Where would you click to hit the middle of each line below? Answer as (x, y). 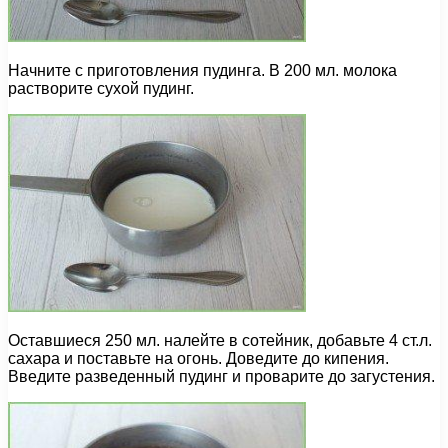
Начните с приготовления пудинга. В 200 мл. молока (202, 71)
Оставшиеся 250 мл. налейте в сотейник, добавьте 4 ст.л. (220, 341)
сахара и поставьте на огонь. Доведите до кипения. (198, 359)
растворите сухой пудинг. (101, 89)
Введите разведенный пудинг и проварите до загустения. (221, 377)
